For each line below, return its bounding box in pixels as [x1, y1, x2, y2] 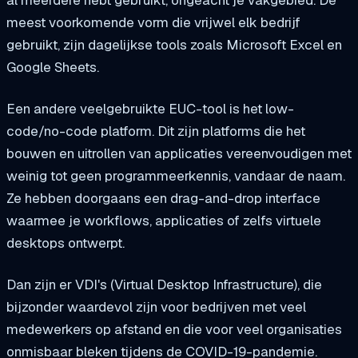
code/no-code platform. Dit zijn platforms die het [6, 121, 305, 140]
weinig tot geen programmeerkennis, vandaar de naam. [6, 166, 345, 185]
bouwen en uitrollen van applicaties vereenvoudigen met [6, 144, 352, 162]
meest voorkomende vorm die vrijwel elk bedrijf [6, 14, 300, 32]
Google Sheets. [6, 58, 99, 77]
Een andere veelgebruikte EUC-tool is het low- [6, 99, 294, 117]
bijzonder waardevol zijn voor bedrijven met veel [6, 297, 306, 316]
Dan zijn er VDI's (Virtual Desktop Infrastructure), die [6, 275, 322, 293]
